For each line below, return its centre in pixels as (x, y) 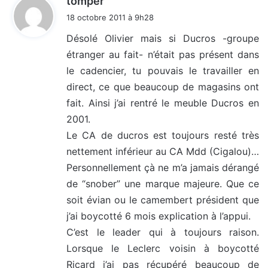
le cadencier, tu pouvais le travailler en (163, 71)
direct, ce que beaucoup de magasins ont (163, 87)
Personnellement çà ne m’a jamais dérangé (163, 168)
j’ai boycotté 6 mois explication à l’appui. (159, 216)
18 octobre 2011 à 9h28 (110, 18)
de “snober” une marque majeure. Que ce (163, 184)
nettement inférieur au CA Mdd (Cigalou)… (163, 152)
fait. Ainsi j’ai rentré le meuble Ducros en (163, 103)
